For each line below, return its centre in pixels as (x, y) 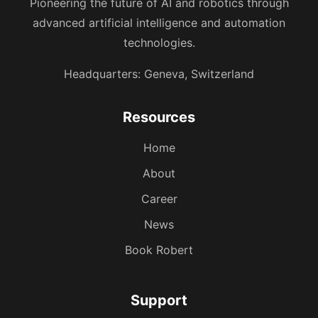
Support (159, 300)
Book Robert (159, 250)
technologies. (159, 42)
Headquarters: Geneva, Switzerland (159, 73)
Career (159, 198)
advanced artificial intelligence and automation (159, 22)
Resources (159, 117)
